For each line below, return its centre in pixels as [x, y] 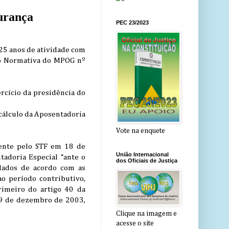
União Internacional [142, 155]
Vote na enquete [141, 131]
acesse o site [135, 224]
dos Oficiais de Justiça [147, 161]
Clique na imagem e [146, 214]
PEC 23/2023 [132, 23]
